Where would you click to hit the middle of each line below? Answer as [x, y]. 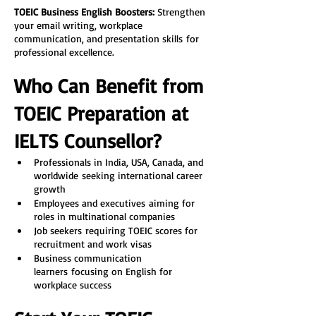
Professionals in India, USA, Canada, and [120, 162]
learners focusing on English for [104, 271]
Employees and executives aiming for [116, 203]
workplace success [73, 285]
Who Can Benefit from [111, 86]
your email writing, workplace [80, 25]
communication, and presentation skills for [108, 38]
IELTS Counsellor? [88, 141]
